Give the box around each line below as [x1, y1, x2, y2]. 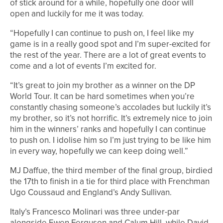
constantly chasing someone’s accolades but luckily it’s [10, 101, 211, 114]
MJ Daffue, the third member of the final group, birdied [10, 164, 213, 177]
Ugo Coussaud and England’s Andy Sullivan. [10, 186, 172, 199]
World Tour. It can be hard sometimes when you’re [10, 90, 195, 103]
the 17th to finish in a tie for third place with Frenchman [10, 175, 210, 188]
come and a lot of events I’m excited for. [10, 60, 156, 73]
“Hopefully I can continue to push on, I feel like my [10, 27, 194, 40]
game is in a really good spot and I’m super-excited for [10, 38, 211, 51]
